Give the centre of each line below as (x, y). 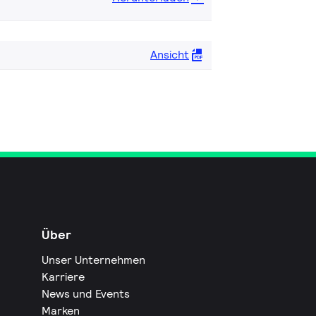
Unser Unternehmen (94, 260)
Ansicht (170, 54)
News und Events (86, 293)
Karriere (63, 276)
